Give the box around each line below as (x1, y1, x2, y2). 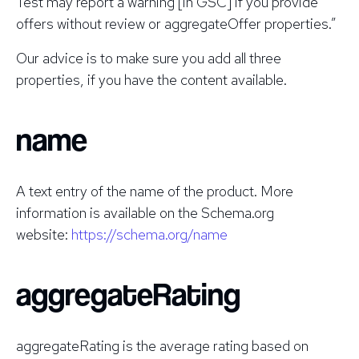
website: (16, 224, 71, 244)
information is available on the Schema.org (16, 203, 274, 222)
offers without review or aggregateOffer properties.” (16, 14, 337, 33)
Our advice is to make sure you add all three (16, 48, 281, 67)
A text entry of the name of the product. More (16, 181, 293, 200)
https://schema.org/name (71, 224, 228, 244)
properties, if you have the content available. (16, 70, 287, 89)
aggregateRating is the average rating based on (16, 336, 309, 355)
